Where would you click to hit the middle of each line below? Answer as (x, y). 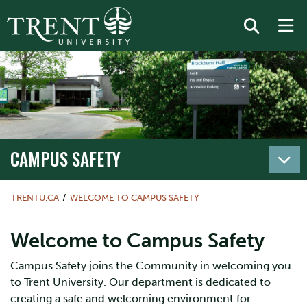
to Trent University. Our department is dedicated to (140, 282)
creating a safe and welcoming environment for (131, 298)
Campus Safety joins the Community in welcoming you (151, 266)
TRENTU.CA (35, 198)
